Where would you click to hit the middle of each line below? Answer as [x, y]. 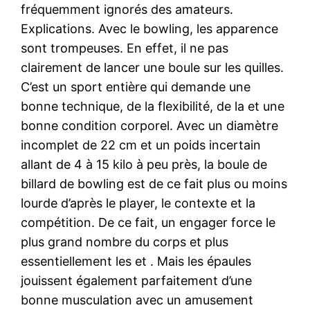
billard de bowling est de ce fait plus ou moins [154, 183]
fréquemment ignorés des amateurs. [127, 9]
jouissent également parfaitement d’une [137, 280]
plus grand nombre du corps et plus [125, 241]
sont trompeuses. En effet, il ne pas [125, 48]
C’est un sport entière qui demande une [136, 86]
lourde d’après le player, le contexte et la [138, 203]
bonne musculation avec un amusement [137, 300]
